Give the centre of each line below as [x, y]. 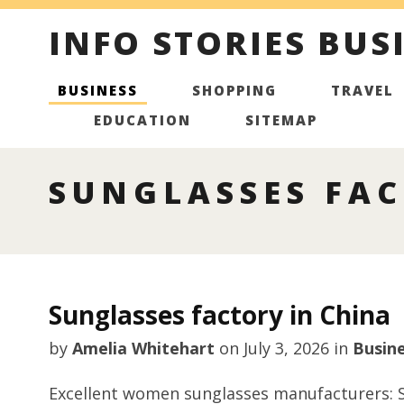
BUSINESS [97, 90]
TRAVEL [362, 90]
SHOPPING [234, 90]
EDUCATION [142, 120]
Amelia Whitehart [143, 348]
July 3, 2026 [286, 348]
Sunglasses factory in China [219, 315]
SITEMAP [281, 120]
